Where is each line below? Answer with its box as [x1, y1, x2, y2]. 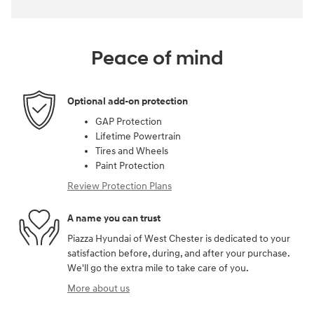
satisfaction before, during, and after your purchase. [67, 247, 289, 260]
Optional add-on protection [67, 95, 188, 107]
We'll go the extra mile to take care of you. [67, 262, 249, 275]
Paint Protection [95, 160, 165, 172]
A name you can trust [67, 212, 161, 224]
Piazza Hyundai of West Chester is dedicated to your [67, 233, 290, 245]
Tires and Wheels [95, 145, 168, 158]
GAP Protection [95, 116, 162, 128]
